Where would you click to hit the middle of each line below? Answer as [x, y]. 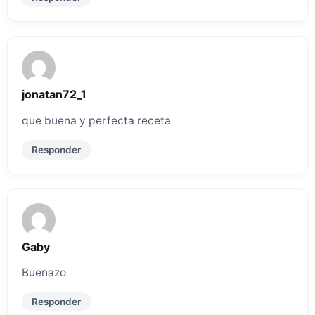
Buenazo [44, 273]
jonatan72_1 [54, 94]
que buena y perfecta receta [96, 120]
